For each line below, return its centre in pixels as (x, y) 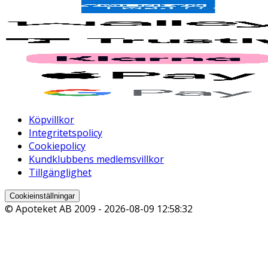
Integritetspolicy (66, 133)
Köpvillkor (51, 120)
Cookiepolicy (57, 146)
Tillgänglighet (60, 173)
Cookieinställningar (42, 196)
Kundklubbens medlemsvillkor (96, 159)
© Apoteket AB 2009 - (54, 209)
